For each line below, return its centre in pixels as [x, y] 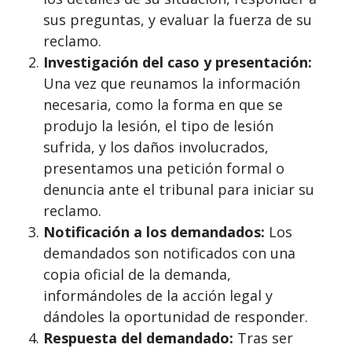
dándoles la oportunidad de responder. [176, 317]
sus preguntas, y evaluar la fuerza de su [178, 20]
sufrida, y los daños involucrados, [156, 147]
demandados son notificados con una [169, 253]
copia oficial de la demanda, [137, 275]
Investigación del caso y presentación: [178, 62]
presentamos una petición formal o [164, 169]
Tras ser [263, 338]
